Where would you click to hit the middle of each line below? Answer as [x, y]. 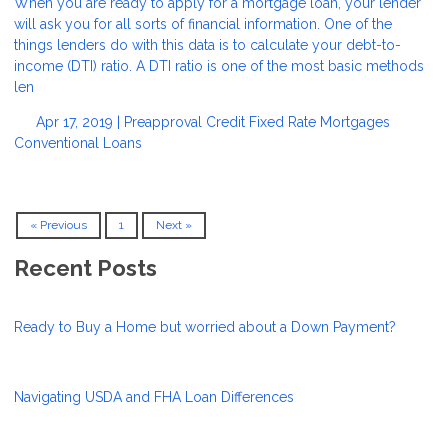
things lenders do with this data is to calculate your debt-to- [207, 44]
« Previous [58, 225]
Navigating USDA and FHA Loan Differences [154, 397]
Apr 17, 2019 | [77, 121]
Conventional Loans [78, 142]
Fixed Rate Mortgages [319, 121]
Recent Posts [85, 268]
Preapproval [164, 121]
